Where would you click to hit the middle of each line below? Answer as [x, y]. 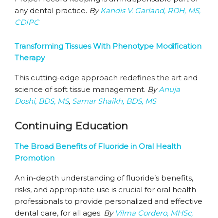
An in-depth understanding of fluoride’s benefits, [104, 178]
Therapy [30, 58]
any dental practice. [52, 10]
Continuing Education [71, 126]
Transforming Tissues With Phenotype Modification [108, 46]
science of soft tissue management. [81, 89]
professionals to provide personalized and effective [109, 201]
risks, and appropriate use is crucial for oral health [105, 190]
